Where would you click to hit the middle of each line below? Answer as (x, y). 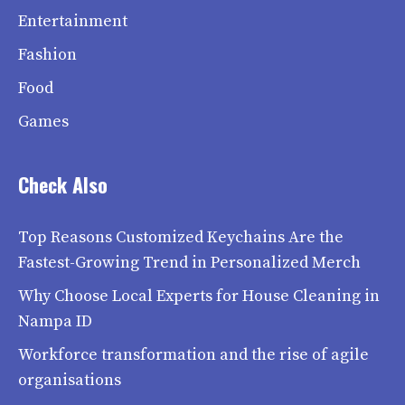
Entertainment (73, 22)
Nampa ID (55, 322)
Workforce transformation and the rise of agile (193, 355)
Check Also (63, 185)
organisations (70, 381)
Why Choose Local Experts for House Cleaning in (199, 297)
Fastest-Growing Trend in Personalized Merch (189, 263)
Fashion (47, 55)
